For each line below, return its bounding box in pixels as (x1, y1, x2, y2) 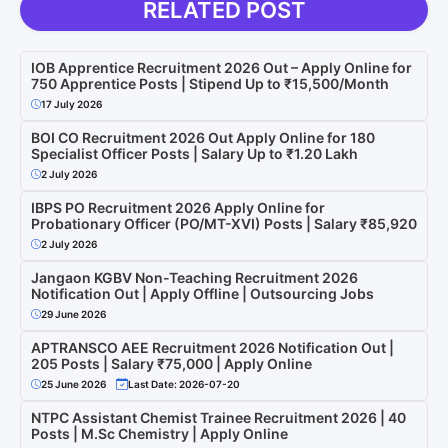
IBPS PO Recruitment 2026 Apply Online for (31, 198, 325, 216)
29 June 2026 (41, 307, 106, 320)
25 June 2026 (41, 377, 106, 390)
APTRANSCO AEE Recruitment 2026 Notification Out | (31, 338, 394, 356)
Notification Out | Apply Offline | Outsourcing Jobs (31, 284, 374, 302)
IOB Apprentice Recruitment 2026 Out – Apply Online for (31, 58, 412, 76)
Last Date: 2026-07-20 (128, 377, 240, 390)
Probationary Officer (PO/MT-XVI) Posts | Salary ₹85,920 (31, 214, 417, 232)
